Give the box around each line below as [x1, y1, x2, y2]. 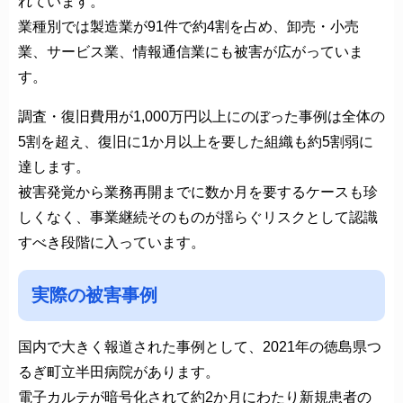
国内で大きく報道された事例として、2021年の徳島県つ [18, 338, 381, 354]
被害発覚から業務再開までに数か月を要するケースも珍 [18, 184, 378, 200]
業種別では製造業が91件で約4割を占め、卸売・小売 [18, 18, 359, 34]
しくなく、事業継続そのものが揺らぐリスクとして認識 [18, 209, 378, 225]
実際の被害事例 [31, 284, 157, 305]
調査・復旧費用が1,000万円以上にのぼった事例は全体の [18, 108, 385, 124]
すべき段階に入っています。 [18, 234, 205, 250]
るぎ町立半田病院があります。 [18, 363, 219, 380]
